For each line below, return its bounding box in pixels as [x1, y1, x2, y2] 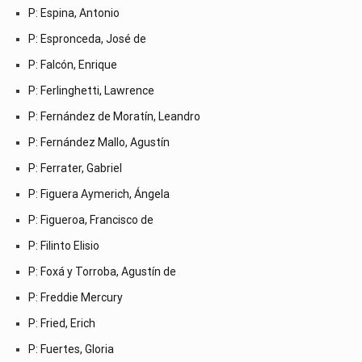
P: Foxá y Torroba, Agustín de [28, 264, 176, 278]
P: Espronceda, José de [28, 32, 146, 45]
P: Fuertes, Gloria [28, 342, 114, 356]
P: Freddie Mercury [28, 290, 123, 304]
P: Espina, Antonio [28, 6, 120, 19]
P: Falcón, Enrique [28, 57, 117, 71]
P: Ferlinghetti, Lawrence [28, 83, 154, 97]
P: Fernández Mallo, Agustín [28, 135, 170, 149]
